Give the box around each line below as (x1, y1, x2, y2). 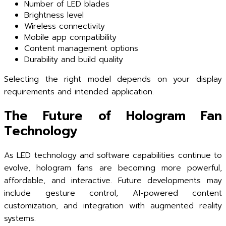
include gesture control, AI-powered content (4, 187, 222, 199)
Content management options (24, 42, 138, 54)
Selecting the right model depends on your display (4, 73, 222, 85)
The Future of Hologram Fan (4, 106, 222, 126)
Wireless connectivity (24, 20, 105, 32)
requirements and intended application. (4, 85, 154, 98)
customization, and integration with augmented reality (4, 200, 222, 212)
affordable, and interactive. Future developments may (4, 175, 222, 187)
